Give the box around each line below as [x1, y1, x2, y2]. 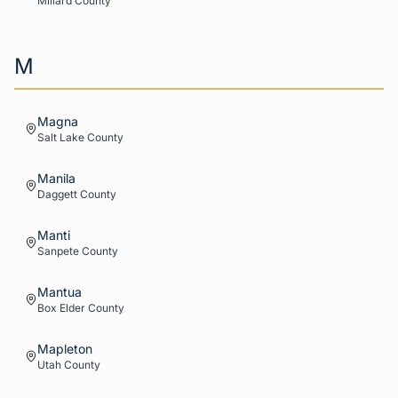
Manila [37, 171, 76, 186]
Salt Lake [37, 131, 84, 144]
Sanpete [37, 244, 79, 258]
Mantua [37, 284, 82, 299]
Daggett [37, 187, 77, 201]
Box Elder [37, 301, 85, 314]
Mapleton [37, 341, 92, 356]
